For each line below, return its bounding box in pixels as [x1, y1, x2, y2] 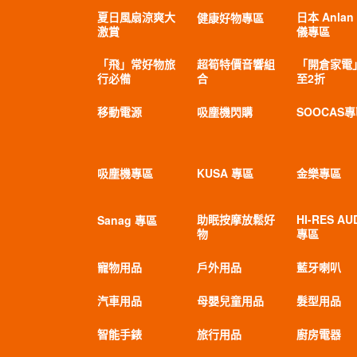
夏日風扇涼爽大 [96, 9, 175, 25]
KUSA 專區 [196, 165, 253, 181]
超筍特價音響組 [196, 56, 275, 72]
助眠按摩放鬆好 [196, 211, 275, 227]
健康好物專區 [196, 10, 264, 25]
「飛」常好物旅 [96, 56, 175, 72]
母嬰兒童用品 [196, 292, 264, 308]
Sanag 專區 [96, 212, 157, 228]
